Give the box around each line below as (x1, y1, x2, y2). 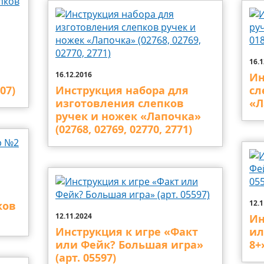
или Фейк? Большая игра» (55, 237, 203, 252)
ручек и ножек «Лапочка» (55, 109, 201, 124)
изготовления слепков (55, 96, 184, 111)
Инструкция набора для (55, 83, 189, 98)
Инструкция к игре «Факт (55, 225, 198, 239)
